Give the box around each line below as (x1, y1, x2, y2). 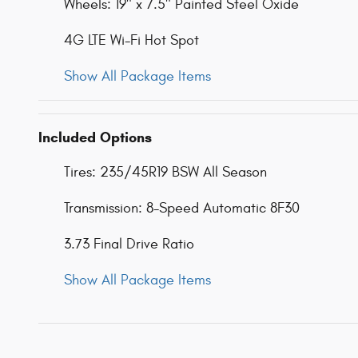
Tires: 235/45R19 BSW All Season (64, 164, 267, 181)
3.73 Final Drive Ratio (64, 236, 194, 253)
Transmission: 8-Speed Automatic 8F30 (64, 200, 300, 217)
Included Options (38, 129, 152, 147)
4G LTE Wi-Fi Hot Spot (64, 32, 199, 50)
